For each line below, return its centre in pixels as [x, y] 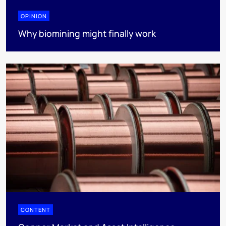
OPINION [34, 16]
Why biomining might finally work [87, 34]
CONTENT [36, 209]
